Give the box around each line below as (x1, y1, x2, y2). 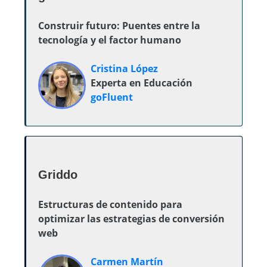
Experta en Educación (91, 76, 193, 89)
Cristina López (91, 62, 158, 75)
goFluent (91, 91, 133, 104)
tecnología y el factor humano (38, 33, 181, 46)
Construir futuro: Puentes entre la (38, 19, 200, 32)
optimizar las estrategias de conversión (38, 212, 225, 225)
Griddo (38, 168, 77, 181)
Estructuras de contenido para (38, 198, 182, 211)
